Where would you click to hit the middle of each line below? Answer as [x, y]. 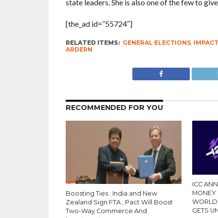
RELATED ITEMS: [93, 43]
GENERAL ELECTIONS [156, 43]
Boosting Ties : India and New [111, 193]
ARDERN [79, 49]
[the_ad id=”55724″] [99, 24]
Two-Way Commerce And [106, 211]
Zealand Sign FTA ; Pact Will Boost [119, 202]
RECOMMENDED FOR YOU [114, 108]
